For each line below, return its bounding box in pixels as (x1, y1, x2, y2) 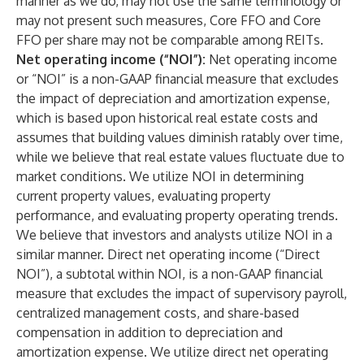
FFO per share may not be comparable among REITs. (16, 32, 323, 48)
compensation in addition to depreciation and (16, 324, 283, 340)
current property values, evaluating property (16, 188, 271, 204)
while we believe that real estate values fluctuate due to (16, 149, 344, 165)
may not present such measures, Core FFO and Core (16, 12, 321, 28)
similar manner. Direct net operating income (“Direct (16, 246, 320, 262)
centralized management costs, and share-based (16, 305, 299, 321)
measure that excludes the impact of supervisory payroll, (16, 285, 347, 301)
